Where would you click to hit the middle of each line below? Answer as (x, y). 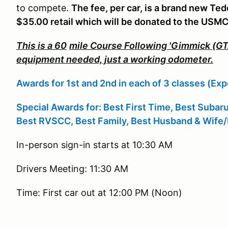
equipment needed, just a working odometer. (115, 59)
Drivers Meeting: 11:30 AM (72, 169)
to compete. (44, 8)
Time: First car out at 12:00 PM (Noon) (99, 193)
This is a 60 (41, 46)
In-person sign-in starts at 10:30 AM (94, 145)
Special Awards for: (60, 107)
